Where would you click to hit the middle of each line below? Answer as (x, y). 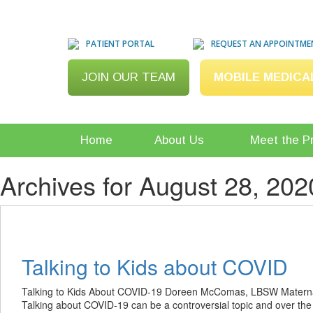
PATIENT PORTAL (120, 44)
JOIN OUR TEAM (129, 77)
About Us (179, 140)
